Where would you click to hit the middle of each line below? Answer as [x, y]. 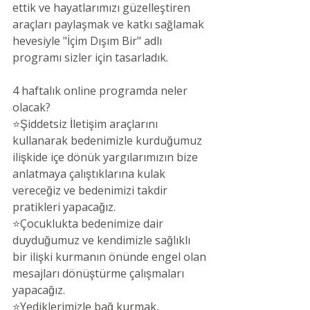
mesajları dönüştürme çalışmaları [100, 274]
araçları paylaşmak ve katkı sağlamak [110, 25]
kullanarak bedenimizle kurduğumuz [109, 141]
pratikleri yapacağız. [64, 207]
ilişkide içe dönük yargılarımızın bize [107, 157]
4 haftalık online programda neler [101, 91]
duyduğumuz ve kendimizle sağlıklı [103, 240]
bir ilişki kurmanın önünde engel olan [111, 257]
